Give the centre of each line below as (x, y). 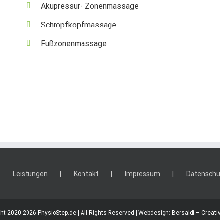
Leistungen (30, 174)
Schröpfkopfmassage (78, 25)
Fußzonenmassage (73, 43)
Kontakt (86, 174)
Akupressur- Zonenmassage (89, 6)
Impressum (142, 174)
